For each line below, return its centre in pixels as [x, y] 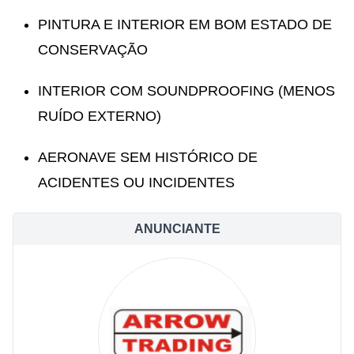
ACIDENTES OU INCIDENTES [136, 182]
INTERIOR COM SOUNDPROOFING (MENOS [186, 90]
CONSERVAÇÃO [93, 49]
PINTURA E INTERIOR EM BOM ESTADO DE [185, 24]
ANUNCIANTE [177, 228]
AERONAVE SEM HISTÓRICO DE [148, 157]
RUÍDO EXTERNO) [100, 116]
